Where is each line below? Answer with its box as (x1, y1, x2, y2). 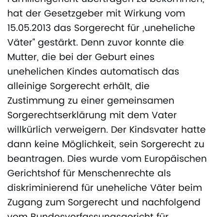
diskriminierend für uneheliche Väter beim (7, 181, 202, 196)
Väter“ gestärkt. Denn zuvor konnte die (7, 35, 184, 51)
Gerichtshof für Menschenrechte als (7, 166, 171, 182)
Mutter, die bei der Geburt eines (7, 50, 155, 65)
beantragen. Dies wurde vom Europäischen (7, 152, 207, 167)
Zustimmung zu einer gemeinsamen (7, 93, 174, 109)
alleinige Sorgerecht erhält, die (7, 79, 150, 94)
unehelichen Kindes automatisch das (7, 64, 179, 80)
